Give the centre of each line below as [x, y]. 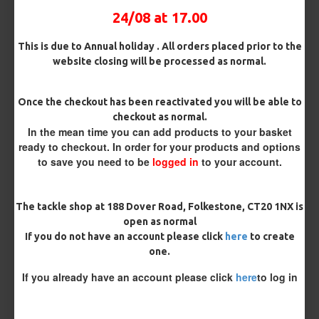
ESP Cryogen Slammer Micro [229, 241]
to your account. [240, 162]
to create [271, 236]
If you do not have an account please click [125, 236]
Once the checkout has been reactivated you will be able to [159, 102]
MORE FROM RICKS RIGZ [159, 80]
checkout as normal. [159, 117]
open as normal [159, 221]
